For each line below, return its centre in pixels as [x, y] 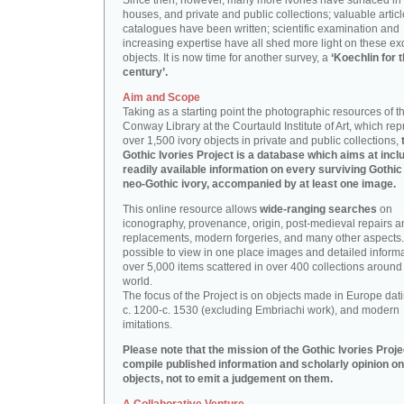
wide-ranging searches [318, 209]
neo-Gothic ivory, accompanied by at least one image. [259, 184]
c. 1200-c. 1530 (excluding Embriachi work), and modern [261, 310]
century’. [145, 72]
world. [138, 281]
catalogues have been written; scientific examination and [261, 29]
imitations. [147, 325]
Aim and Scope [161, 97]
